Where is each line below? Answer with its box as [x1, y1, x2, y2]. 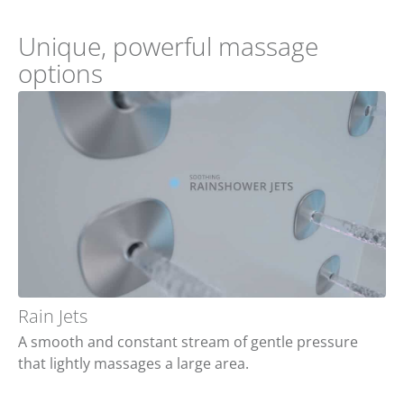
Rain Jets [18, 304, 87, 329]
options [18, 55, 103, 90]
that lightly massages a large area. [18, 353, 249, 374]
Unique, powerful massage [18, 28, 318, 63]
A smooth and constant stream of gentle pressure [18, 332, 358, 353]
